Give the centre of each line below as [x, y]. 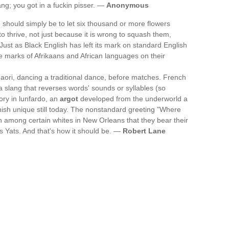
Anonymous [128, 5]
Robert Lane [144, 131]
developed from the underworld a [133, 99]
